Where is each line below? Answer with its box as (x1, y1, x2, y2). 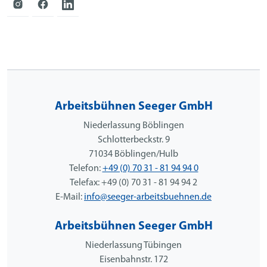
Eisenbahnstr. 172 (99, 254, 168, 265)
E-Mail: (55, 192, 84, 202)
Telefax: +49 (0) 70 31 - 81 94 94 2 (70, 178, 197, 188)
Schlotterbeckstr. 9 (97, 135, 170, 145)
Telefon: (69, 163, 103, 173)
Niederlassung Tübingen (85, 240, 182, 250)
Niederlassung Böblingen (83, 120, 184, 131)
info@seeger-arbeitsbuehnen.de (84, 192, 212, 202)
